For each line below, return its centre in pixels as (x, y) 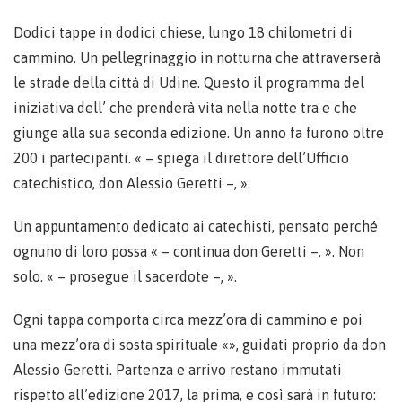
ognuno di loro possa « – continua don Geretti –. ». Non (189, 251)
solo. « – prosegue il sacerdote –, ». (125, 276)
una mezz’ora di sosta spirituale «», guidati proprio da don (200, 344)
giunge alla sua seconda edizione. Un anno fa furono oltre (199, 132)
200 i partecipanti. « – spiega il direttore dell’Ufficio (181, 157)
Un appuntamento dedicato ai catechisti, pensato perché (196, 226)
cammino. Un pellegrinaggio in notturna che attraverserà (197, 57)
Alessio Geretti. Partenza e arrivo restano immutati (178, 369)
